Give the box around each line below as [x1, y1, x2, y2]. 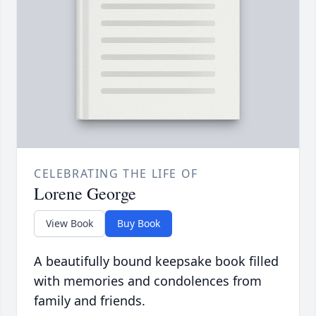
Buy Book [117, 217, 160, 231]
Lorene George [34, 182, 136, 205]
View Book [46, 217, 93, 231]
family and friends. [34, 292, 145, 310]
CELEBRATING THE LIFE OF [34, 166, 198, 182]
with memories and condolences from [34, 272, 262, 290]
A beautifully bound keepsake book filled [34, 253, 279, 270]
